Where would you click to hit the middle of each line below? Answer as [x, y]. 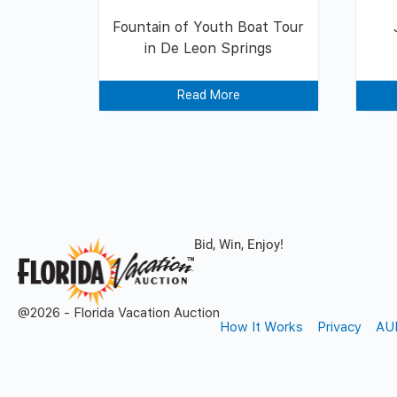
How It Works [261, 327]
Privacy [339, 327]
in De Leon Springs [209, 49]
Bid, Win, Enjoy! [239, 245]
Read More [208, 95]
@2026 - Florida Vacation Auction [119, 312]
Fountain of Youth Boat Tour [209, 27]
